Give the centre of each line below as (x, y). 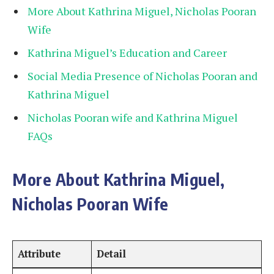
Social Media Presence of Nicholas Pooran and (143, 76)
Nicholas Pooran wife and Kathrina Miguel (133, 117)
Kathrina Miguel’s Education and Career (127, 52)
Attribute (39, 254)
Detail (112, 254)
